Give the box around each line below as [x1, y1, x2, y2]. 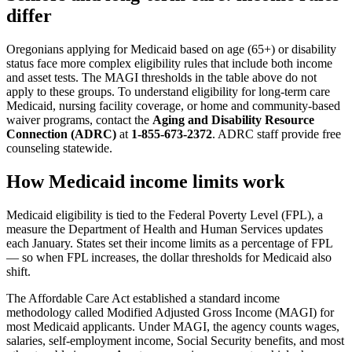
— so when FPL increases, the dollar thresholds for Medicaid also [6, 250, 332, 264]
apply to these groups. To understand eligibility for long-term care [6, 85, 330, 99]
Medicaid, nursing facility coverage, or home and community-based [6, 99, 340, 113]
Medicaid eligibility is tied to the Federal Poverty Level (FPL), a [6, 207, 323, 222]
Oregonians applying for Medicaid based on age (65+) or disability [6, 42, 336, 57]
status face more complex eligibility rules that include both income [6, 57, 332, 71]
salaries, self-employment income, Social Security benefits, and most [6, 333, 344, 347]
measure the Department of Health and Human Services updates [6, 222, 323, 236]
